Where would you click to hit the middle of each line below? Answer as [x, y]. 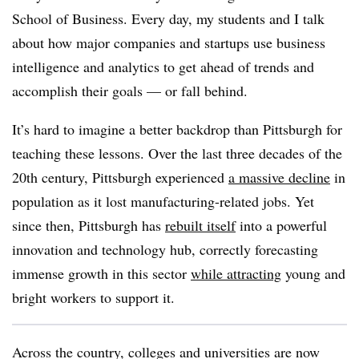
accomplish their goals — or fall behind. [130, 91]
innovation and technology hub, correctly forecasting [165, 249]
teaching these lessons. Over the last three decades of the [177, 153]
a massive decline [279, 177]
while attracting [236, 273]
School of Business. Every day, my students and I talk [168, 18]
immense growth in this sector [101, 273]
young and [313, 273]
